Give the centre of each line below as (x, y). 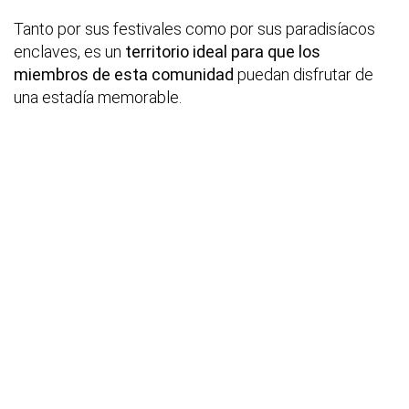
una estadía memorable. (98, 97)
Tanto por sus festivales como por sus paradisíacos (194, 28)
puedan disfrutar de (305, 74)
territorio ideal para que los (223, 51)
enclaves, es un (69, 51)
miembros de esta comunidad (126, 74)
